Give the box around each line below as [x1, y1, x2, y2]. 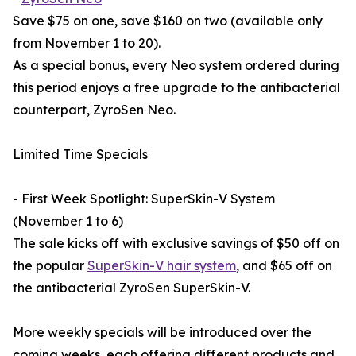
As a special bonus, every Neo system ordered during [13, 57, 339, 74]
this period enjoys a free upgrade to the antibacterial [13, 79, 340, 96]
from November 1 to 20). [13, 35, 161, 52]
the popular [13, 257, 87, 274]
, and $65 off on [236, 257, 332, 274]
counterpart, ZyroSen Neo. [13, 102, 176, 118]
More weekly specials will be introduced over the [13, 324, 311, 341]
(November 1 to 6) [13, 213, 123, 230]
